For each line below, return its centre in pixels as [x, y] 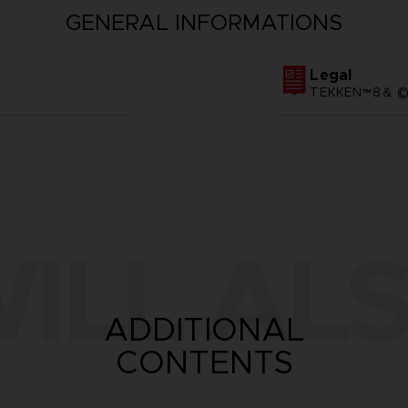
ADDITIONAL [204, 329]
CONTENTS [204, 362]
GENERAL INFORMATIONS [204, 23]
